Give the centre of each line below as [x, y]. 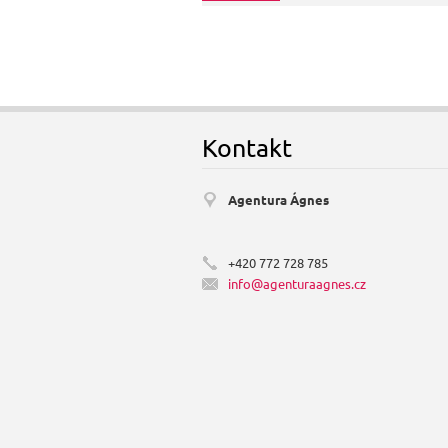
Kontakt [247, 147]
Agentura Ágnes [278, 199]
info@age [256, 283]
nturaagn [311, 283]
